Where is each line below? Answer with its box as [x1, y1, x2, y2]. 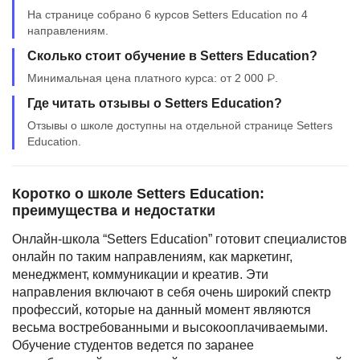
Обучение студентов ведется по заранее [12, 338, 254, 352]
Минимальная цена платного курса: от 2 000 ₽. [27, 72, 278, 84]
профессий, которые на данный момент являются [12, 303, 311, 317]
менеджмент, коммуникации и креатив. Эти [12, 268, 268, 281]
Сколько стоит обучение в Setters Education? [27, 49, 317, 63]
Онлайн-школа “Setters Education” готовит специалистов [12, 232, 347, 246]
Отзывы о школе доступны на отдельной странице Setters [27, 119, 333, 132]
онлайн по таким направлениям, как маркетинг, [12, 250, 292, 264]
